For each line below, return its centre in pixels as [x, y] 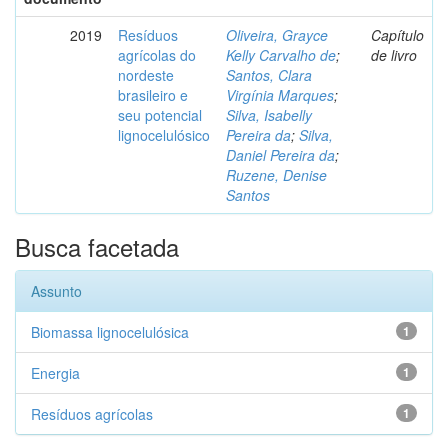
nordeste [146, 75]
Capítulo [397, 35]
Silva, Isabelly [269, 115]
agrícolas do [157, 55]
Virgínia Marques [280, 95]
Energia [55, 373]
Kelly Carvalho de [281, 55]
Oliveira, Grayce [277, 35]
